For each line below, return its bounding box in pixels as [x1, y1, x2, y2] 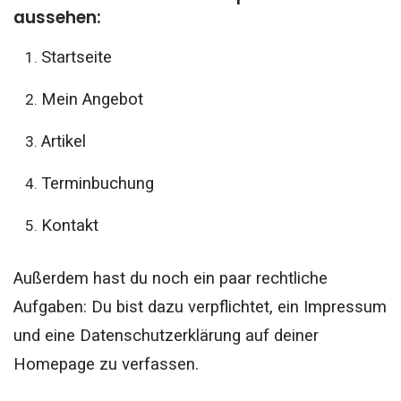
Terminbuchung [40, 173, 154, 193]
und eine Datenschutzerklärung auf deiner [13, 326, 319, 346]
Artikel [40, 131, 86, 151]
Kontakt [40, 215, 98, 235]
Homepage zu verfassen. [13, 354, 199, 375]
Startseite [40, 47, 116, 67]
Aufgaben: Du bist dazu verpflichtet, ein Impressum [13, 297, 387, 318]
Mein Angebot [40, 89, 143, 109]
